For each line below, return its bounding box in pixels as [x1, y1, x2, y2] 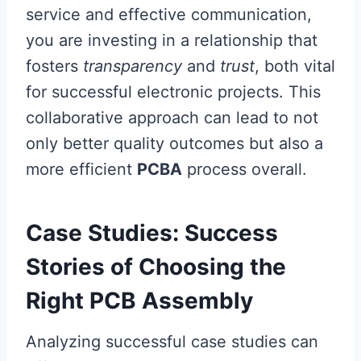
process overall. [182, 159, 307, 179]
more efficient [26, 159, 137, 179]
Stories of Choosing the [26, 252, 286, 280]
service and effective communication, [26, 4, 312, 24]
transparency [83, 56, 182, 76]
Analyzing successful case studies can [26, 331, 318, 351]
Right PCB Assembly [26, 286, 253, 314]
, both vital [255, 56, 335, 76]
